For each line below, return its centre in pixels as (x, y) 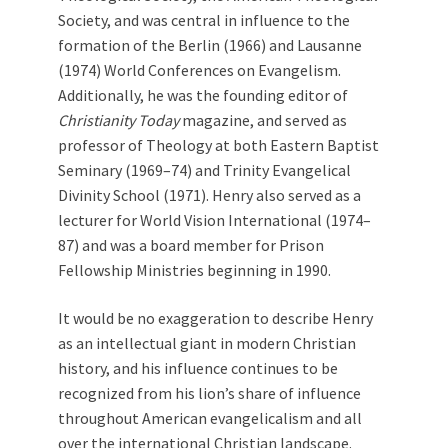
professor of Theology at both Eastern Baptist (218, 145)
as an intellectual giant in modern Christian (207, 343)
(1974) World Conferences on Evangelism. (199, 70)
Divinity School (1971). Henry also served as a (209, 195)
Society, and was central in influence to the (204, 20)
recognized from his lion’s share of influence (209, 393)
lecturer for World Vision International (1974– (214, 220)
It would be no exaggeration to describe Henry (215, 318)
